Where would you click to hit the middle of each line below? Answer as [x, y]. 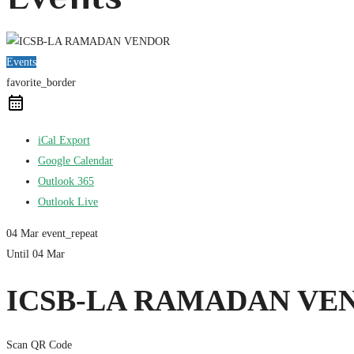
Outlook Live [68, 202]
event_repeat [70, 234]
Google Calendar [75, 161]
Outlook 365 [66, 182]
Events [21, 62]
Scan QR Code [39, 345]
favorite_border [41, 83]
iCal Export [64, 141]
